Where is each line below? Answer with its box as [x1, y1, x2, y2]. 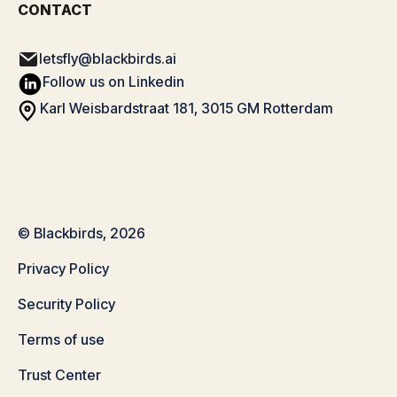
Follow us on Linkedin [43, 72, 184, 90]
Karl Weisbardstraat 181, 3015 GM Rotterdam [40, 98, 333, 117]
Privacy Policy [18, 259, 109, 277]
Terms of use [18, 330, 105, 348]
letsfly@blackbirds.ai [39, 49, 176, 67]
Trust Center [18, 365, 101, 384]
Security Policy [18, 294, 115, 313]
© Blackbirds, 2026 [18, 223, 145, 242]
